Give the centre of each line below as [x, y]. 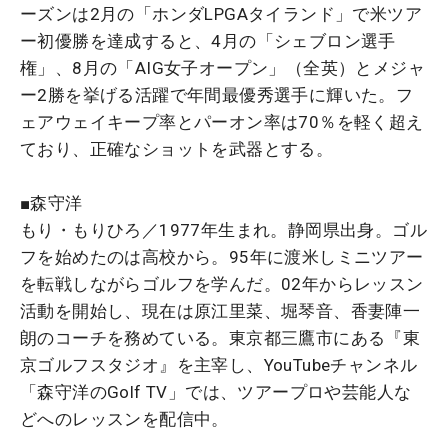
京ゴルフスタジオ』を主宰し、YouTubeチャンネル [219, 364]
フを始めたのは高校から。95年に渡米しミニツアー [222, 256]
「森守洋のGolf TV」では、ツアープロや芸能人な [216, 391]
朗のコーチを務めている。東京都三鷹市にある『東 [220, 337]
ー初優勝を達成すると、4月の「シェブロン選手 [208, 40]
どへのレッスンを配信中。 [124, 418]
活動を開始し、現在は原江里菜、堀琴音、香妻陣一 [220, 310]
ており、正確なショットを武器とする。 [177, 148]
